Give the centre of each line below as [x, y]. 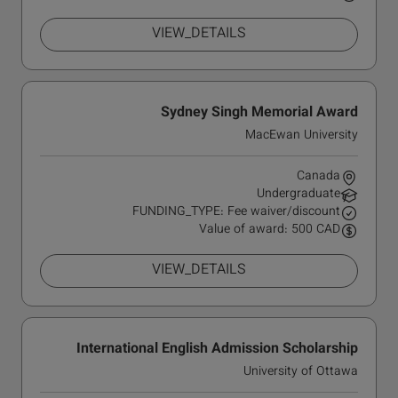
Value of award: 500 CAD [270, 230]
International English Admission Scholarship [217, 350]
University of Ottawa [301, 372]
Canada [318, 177]
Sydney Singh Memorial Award [259, 113]
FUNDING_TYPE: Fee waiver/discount [236, 212]
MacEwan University [302, 136]
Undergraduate [298, 195]
